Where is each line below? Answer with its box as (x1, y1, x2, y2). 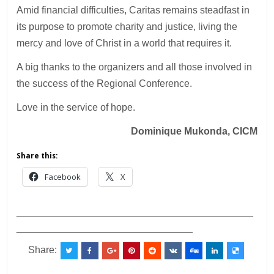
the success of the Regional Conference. (17, 78, 193, 89)
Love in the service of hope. (17, 102, 136, 113)
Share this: (17, 151, 58, 160)
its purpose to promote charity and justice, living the (17, 21, 238, 32)
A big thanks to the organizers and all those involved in (17, 61, 253, 72)
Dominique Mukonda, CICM (130, 125, 257, 136)
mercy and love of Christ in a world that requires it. (17, 37, 232, 48)
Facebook (45, 171, 81, 182)
